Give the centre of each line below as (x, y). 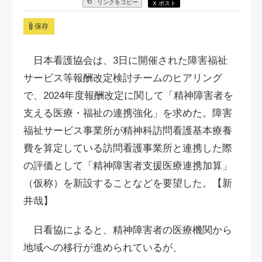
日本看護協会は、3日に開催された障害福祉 (125, 61)
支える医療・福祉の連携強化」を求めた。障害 (128, 113)
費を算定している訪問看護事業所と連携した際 (128, 148)
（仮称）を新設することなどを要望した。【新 (128, 183)
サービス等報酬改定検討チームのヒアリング (123, 78)
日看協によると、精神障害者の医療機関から (128, 230)
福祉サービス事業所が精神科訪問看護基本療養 (128, 131)
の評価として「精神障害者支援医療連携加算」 (128, 166)
